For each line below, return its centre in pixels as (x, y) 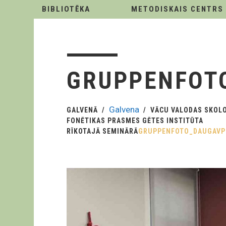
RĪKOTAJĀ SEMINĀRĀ (102, 131)
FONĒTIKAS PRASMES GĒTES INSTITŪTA (135, 121)
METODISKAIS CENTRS (177, 9)
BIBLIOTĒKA (66, 9)
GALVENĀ (82, 110)
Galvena (124, 109)
